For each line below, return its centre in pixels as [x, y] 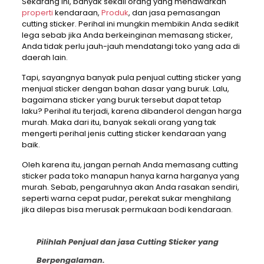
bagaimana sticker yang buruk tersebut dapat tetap [121, 100]
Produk [115, 13]
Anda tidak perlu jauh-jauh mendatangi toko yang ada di [131, 47]
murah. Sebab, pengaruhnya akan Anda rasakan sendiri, [130, 187]
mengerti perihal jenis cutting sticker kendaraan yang [124, 134]
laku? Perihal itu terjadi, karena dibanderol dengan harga [131, 111]
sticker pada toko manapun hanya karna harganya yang [130, 176]
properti [37, 13]
